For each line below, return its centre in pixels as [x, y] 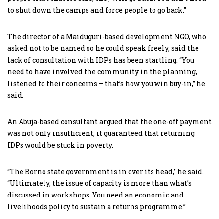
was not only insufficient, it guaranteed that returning [101, 133]
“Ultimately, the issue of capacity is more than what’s [99, 183]
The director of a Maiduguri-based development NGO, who [107, 36]
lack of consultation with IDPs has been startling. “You [101, 60]
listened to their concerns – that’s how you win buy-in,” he [106, 83]
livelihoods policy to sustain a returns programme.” [97, 206]
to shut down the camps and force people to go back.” [97, 10]
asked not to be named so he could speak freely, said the [103, 48]
